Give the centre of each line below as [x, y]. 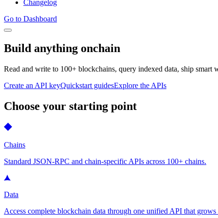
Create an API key [32, 85]
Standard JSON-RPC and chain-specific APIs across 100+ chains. [105, 161]
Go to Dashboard [30, 19]
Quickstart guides [87, 85]
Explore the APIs [140, 85]
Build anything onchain [62, 48]
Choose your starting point [70, 106]
